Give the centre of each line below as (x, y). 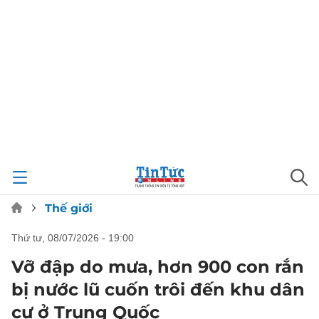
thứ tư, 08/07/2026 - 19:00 (76, 238)
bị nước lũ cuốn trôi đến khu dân (158, 289)
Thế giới (69, 208)
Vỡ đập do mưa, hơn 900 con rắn (158, 267)
